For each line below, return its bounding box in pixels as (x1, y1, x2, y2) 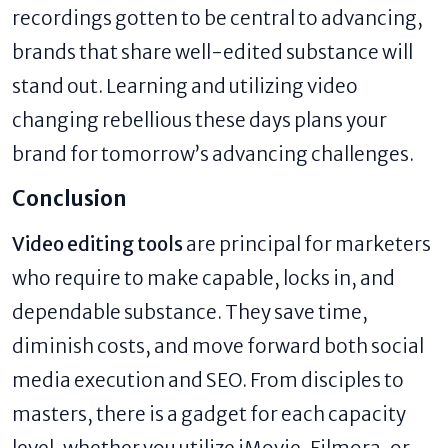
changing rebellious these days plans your (12, 107, 387, 132)
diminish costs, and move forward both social (12, 333, 424, 358)
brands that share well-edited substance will (12, 39, 413, 64)
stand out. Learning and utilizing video (12, 73, 358, 98)
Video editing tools (12, 231, 183, 256)
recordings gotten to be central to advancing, (12, 5, 423, 30)
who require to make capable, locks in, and (12, 265, 395, 290)
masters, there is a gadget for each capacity (12, 401, 406, 426)
